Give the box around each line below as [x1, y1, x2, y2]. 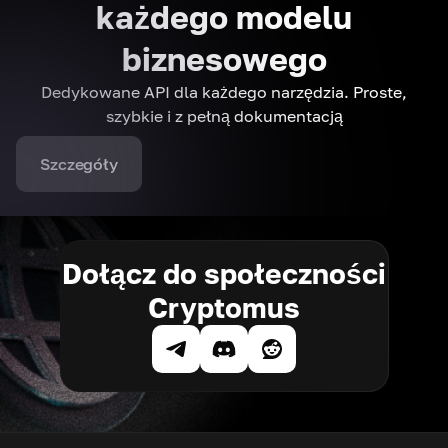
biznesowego [121, 40, 327, 79]
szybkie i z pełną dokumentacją [105, 106, 343, 127]
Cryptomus [148, 291, 300, 325]
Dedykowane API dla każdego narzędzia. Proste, [41, 82, 407, 103]
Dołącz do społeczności [62, 257, 386, 291]
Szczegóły [40, 154, 118, 175]
